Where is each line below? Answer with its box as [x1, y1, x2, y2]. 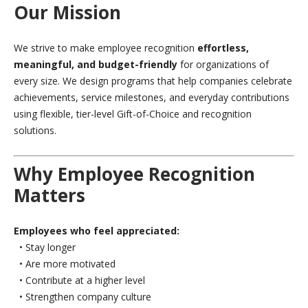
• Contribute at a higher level [14, 274, 145, 287]
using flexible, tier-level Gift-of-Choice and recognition [14, 107, 252, 121]
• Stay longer [14, 241, 76, 254]
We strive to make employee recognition [14, 41, 197, 55]
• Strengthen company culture [14, 290, 151, 304]
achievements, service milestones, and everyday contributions [14, 91, 289, 104]
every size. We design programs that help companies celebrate [14, 74, 292, 88]
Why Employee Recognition [14, 162, 255, 187]
